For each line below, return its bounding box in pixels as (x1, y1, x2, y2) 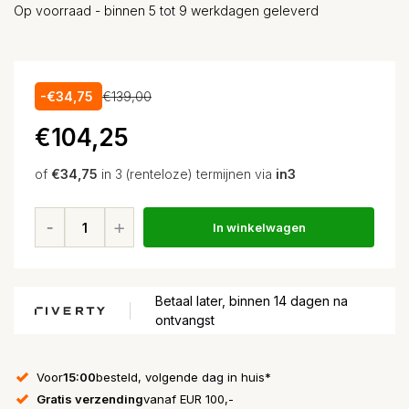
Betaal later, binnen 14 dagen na (155, 293, 348, 309)
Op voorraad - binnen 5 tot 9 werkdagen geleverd (14, 3, 319, 18)
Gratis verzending (37, 391, 143, 406)
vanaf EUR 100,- (143, 391, 234, 406)
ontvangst (155, 312, 215, 328)
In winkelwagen (212, 219, 306, 235)
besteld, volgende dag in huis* (96, 369, 271, 384)
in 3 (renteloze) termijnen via (101, 166, 272, 182)
